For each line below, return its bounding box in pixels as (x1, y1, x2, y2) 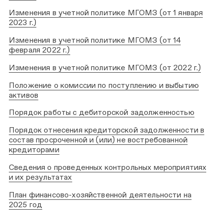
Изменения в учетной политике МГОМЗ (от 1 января (9, 8, 203, 18)
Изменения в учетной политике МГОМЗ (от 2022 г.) (9, 62, 201, 72)
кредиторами (9, 145, 59, 154)
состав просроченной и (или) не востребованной (9, 135, 188, 144)
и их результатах (9, 172, 72, 182)
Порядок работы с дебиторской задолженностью (9, 108, 194, 117)
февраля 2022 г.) (9, 45, 70, 55)
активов (9, 90, 39, 100)
